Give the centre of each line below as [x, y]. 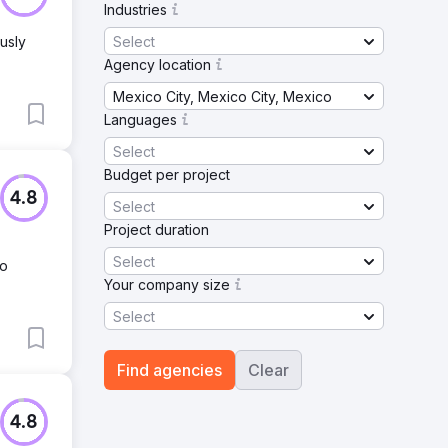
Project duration [156, 229]
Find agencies [169, 370]
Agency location [157, 64]
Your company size [167, 284]
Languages [140, 119]
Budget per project [167, 174]
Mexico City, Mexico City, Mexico [222, 96]
